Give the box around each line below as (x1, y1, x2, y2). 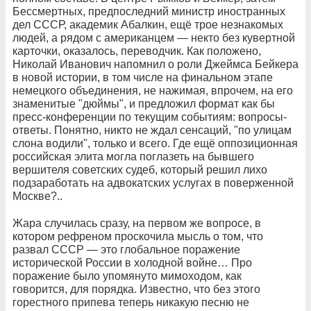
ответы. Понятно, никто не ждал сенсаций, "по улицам (12, 124, 292, 136)
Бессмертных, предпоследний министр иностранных (12, 5, 285, 17)
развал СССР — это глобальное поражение (12, 243, 240, 255)
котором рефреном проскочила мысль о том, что (12, 230, 263, 242)
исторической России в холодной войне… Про (12, 256, 252, 269)
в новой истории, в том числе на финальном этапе (12, 71, 273, 83)
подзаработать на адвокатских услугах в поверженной (12, 176, 294, 189)
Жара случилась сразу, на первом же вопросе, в (12, 217, 261, 229)
